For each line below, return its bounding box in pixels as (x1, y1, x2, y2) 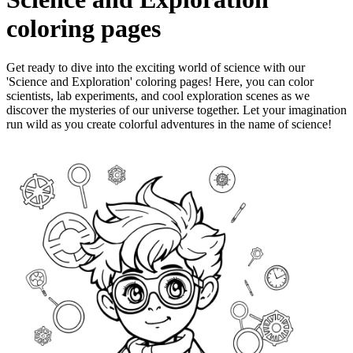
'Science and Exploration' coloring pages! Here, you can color (6, 74, 314, 88)
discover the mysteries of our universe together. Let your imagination (6, 102, 347, 117)
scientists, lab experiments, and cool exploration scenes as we (6, 88, 310, 102)
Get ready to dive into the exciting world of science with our (6, 60, 305, 74)
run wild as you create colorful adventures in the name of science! (6, 117, 332, 131)
